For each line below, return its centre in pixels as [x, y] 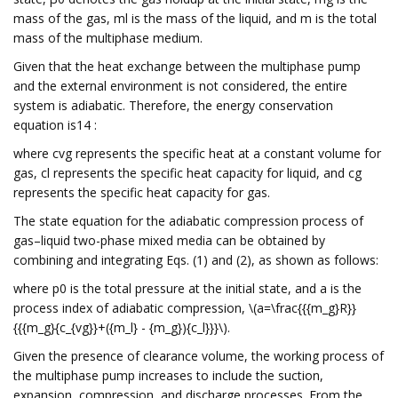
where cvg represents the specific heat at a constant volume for [197, 153]
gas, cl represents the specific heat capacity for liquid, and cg [187, 173]
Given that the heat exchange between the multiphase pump [187, 66]
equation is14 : [55, 125]
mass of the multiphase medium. [108, 38]
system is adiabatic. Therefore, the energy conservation [173, 105]
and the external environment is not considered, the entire [180, 86]
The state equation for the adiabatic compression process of [188, 221]
